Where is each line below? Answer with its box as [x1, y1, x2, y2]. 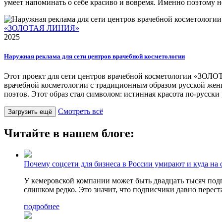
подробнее [24, 202, 59, 211]
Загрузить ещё [8, 108, 52, 115]
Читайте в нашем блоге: [4, 126, 134, 140]
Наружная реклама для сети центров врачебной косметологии [4, 53, 185, 60]
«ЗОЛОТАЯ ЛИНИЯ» [4, 24, 79, 33]
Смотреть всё [58, 107, 103, 115]
